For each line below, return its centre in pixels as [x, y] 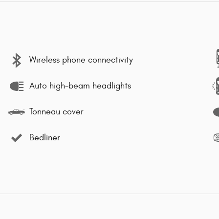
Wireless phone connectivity [81, 60]
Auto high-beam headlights [80, 86]
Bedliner [45, 138]
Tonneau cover [56, 112]
